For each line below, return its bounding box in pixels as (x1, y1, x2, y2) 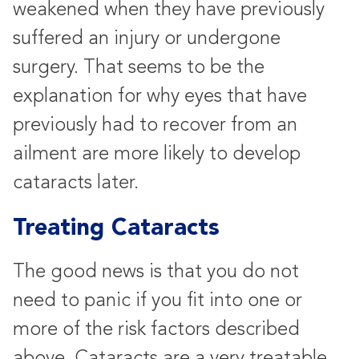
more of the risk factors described (13, 317, 300, 341)
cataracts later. (13, 171, 139, 194)
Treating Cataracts (13, 212, 220, 241)
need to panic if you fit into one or (13, 288, 302, 312)
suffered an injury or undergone (13, 26, 280, 50)
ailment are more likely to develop (13, 142, 301, 165)
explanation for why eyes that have (13, 84, 307, 107)
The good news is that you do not (13, 260, 299, 283)
